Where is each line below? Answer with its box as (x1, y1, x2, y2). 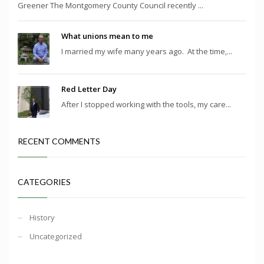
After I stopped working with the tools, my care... (61, 98, 231, 110)
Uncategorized (29, 230, 82, 242)
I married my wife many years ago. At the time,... (61, 45, 232, 57)
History (29, 212, 55, 223)
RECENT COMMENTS (18, 136, 100, 146)
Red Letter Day (61, 83, 117, 94)
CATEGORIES (18, 176, 71, 187)
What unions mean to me (61, 30, 153, 41)
